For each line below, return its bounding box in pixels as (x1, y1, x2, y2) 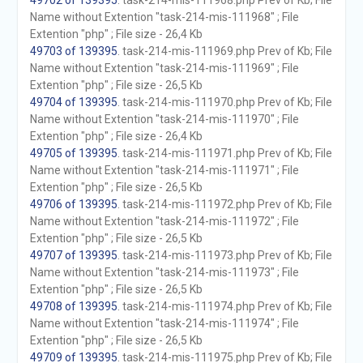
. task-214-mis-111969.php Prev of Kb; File (117, 45, 332, 58)
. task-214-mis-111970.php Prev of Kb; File (117, 96, 332, 109)
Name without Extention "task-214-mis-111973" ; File (29, 266, 299, 279)
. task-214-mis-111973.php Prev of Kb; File (117, 249, 332, 262)
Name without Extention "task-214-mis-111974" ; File (29, 317, 299, 330)
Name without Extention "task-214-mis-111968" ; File (29, 11, 299, 23)
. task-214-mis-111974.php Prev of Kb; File (117, 300, 332, 313)
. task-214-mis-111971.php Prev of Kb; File (117, 147, 332, 160)
